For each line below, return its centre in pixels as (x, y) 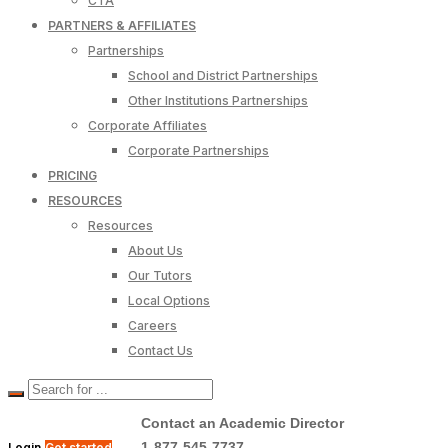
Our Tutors (160, 275)
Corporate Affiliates (147, 125)
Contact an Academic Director (242, 422)
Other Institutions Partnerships (218, 100)
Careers (152, 325)
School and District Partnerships (223, 75)
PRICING (72, 175)
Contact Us (160, 350)
